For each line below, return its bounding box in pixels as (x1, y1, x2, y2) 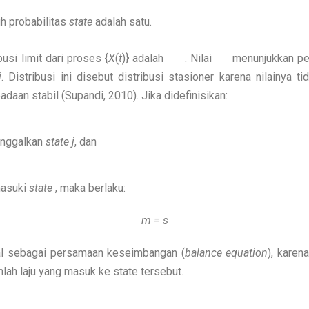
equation (226, 246, 268, 259)
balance (184, 246, 222, 259)
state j (43, 135, 74, 148)
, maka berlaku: (52, 181, 126, 195)
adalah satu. (92, 15, 152, 28)
